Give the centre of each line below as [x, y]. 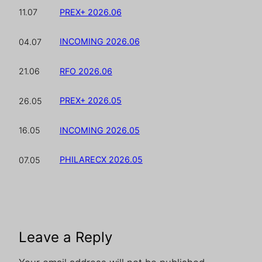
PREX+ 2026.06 [90, 12]
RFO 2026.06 [86, 71]
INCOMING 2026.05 [99, 130]
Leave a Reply [65, 237]
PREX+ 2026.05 [90, 101]
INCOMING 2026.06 [99, 42]
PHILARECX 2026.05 [101, 160]
